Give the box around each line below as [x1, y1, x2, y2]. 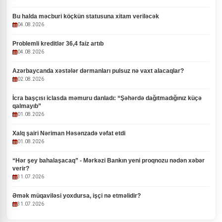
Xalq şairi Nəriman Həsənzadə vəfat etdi [12, 130, 125, 137]
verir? [12, 165, 29, 172]
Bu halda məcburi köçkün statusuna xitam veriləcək [12, 13, 159, 20]
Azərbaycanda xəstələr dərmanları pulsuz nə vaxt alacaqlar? [12, 67, 184, 74]
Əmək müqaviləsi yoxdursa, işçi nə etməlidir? [12, 192, 141, 199]
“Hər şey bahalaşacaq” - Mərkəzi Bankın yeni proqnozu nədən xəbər [12, 157, 205, 164]
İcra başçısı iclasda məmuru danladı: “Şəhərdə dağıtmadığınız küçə [12, 95, 202, 102]
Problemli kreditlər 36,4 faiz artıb [12, 40, 104, 47]
